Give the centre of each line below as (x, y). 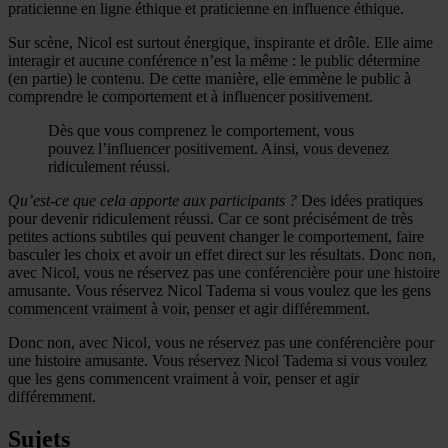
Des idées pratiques (360, 200)
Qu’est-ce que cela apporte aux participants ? (152, 200)
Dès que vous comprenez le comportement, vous (201, 130)
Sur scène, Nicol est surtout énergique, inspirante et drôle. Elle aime (220, 42)
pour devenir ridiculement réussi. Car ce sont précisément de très (210, 218)
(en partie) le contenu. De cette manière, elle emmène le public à (209, 78)
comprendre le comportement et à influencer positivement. (190, 96)
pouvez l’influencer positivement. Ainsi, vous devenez (218, 148)
